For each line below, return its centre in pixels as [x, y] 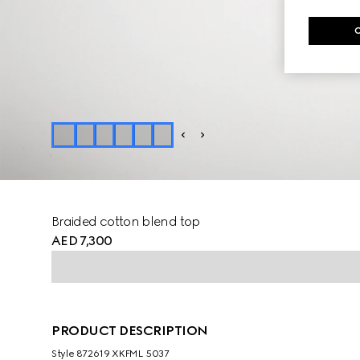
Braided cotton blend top [126, 221]
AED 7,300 [82, 241]
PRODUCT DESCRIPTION [130, 331]
